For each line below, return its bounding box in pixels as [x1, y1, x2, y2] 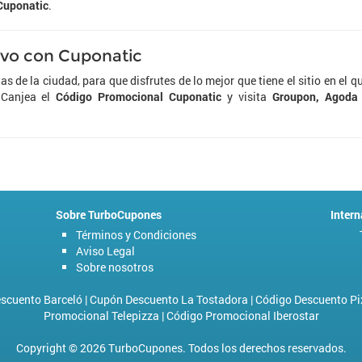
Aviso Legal [76, 243, 135, 259]
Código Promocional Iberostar [166, 308, 319, 323]
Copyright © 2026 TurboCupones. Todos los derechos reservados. [15, 340, 347, 356]
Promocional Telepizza [43, 308, 159, 323]
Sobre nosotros [76, 259, 154, 275]
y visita [221, 89, 272, 104]
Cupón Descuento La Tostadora [90, 292, 248, 307]
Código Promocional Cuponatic [56, 89, 222, 104]
